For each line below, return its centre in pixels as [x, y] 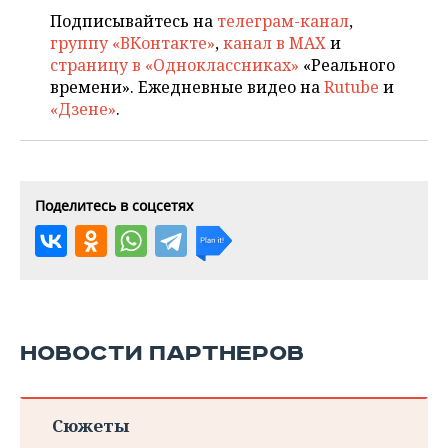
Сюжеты [90, 425]
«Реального [347, 65]
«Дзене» [83, 109]
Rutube [351, 87]
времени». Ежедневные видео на [187, 87]
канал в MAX [274, 43]
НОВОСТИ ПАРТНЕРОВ [162, 353]
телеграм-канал [283, 21]
